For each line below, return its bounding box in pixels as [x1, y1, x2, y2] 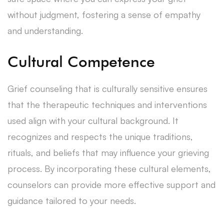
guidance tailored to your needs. [7, 194, 136, 206]
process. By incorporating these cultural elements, [7, 162, 211, 174]
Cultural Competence [7, 52, 155, 70]
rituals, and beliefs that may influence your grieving [7, 146, 209, 158]
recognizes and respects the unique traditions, [7, 130, 193, 142]
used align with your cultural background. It [7, 114, 178, 126]
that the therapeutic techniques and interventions [7, 98, 207, 110]
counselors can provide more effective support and [7, 178, 215, 190]
